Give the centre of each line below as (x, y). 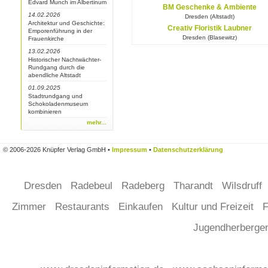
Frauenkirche (46, 39)
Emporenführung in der (60, 31)
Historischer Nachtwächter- (65, 60)
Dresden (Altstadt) (209, 16)
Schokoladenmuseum (58, 104)
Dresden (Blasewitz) (209, 37)
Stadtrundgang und (55, 96)
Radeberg (144, 185)
